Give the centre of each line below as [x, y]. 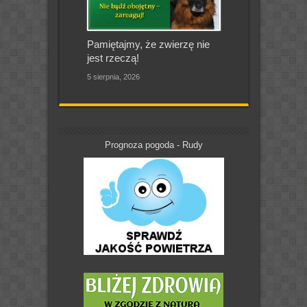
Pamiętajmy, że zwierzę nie [148, 45]
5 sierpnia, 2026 [113, 77]
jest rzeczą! [113, 58]
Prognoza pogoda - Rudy [153, 145]
